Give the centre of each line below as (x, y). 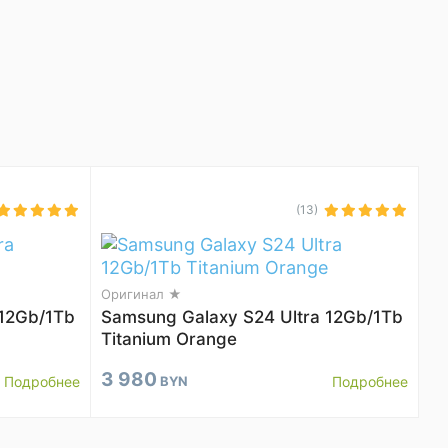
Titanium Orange (169, 339)
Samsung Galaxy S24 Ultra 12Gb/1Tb (252, 317)
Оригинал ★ (141, 294)
